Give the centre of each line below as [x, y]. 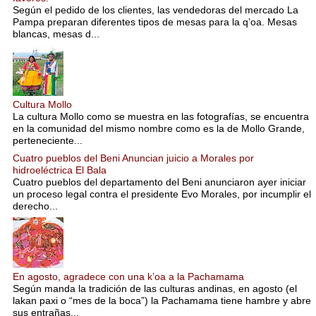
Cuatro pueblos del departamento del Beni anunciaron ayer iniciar [159, 182]
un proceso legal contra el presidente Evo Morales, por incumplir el [162, 194]
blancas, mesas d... [56, 34]
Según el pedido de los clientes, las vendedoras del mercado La [156, 10]
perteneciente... [48, 141]
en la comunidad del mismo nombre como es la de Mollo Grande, [159, 129]
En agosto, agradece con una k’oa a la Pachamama [128, 276]
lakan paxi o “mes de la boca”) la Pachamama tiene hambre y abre [162, 300]
